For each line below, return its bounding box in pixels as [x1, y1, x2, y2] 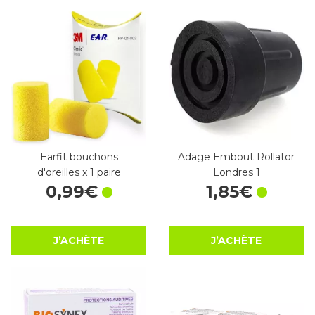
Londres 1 [212, 166, 260, 179]
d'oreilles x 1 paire [37, 166, 121, 179]
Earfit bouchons [39, 150, 118, 164]
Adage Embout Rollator [178, 150, 295, 164]
